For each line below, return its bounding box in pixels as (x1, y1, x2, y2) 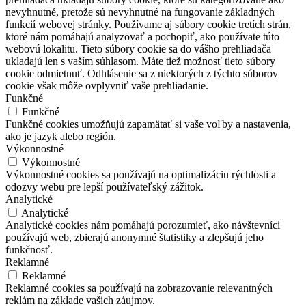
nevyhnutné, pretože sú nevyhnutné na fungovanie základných (5, 5, 275, 18)
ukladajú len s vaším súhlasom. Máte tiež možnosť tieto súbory (5, 55, 275, 67)
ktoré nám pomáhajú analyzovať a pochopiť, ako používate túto (5, 30, 279, 42)
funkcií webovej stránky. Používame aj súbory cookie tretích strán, (5, 18, 291, 30)
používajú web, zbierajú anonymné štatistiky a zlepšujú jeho (5, 231, 264, 243)
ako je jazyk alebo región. (5, 130, 116, 142)
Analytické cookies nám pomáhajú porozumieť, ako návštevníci (5, 219, 280, 231)
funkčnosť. (5, 243, 53, 255)
